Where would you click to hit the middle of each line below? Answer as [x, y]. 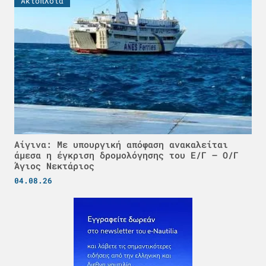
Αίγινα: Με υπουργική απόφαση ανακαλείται [121, 144]
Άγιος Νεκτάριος [54, 165]
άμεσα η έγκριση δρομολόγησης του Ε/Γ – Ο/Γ [126, 155]
